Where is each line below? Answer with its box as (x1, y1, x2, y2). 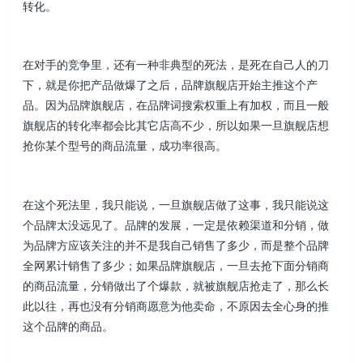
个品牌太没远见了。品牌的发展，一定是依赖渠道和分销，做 (23, 216, 330, 233)
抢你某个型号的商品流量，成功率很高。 (23, 138, 228, 154)
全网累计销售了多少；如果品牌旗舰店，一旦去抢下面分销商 (23, 257, 330, 273)
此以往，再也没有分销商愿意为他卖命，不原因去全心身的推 (23, 297, 330, 314)
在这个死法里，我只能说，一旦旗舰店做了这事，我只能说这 (23, 196, 330, 212)
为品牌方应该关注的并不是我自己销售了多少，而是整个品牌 (23, 237, 330, 253)
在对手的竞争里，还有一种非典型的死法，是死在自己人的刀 (23, 57, 330, 73)
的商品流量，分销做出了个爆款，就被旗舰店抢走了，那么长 (23, 277, 330, 293)
